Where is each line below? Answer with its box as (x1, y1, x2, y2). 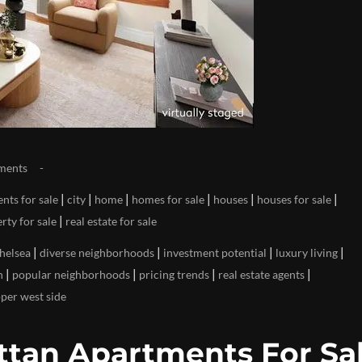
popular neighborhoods (12, 267, 130, 281)
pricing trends (139, 267, 209, 281)
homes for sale (132, 192, 204, 206)
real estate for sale (65, 214, 157, 228)
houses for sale (257, 192, 331, 206)
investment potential (163, 246, 267, 259)
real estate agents (218, 267, 305, 281)
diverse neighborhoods (40, 246, 154, 259)
